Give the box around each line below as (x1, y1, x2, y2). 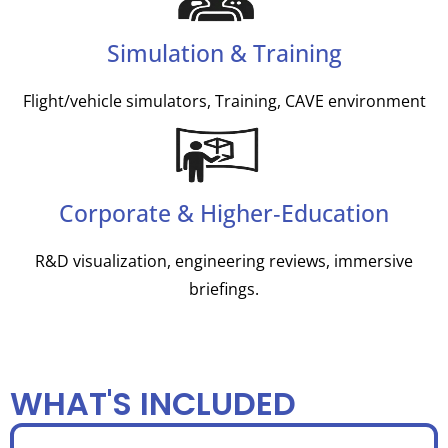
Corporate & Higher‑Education (59, 196, 389, 229)
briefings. (189, 277, 259, 300)
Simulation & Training (106, 36, 342, 69)
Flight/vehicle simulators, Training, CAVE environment (22, 89, 426, 112)
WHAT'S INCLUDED (10, 380, 296, 426)
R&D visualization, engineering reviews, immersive (35, 249, 413, 272)
